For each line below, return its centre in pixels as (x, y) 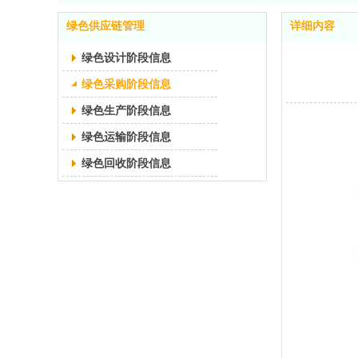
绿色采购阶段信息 (126, 84)
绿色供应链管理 (105, 26)
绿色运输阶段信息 (126, 137)
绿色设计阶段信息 (126, 58)
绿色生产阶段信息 (126, 110)
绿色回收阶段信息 (126, 163)
